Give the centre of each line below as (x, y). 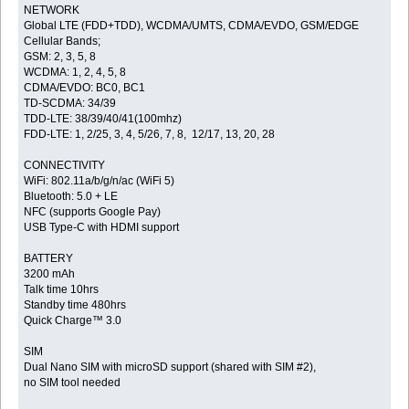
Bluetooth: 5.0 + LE (71, 197)
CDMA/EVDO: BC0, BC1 (85, 88)
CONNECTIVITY (65, 166)
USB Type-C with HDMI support (102, 228)
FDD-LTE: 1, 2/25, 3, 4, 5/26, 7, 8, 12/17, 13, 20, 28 (150, 135)
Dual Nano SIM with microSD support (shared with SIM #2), (170, 367)
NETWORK (52, 10)
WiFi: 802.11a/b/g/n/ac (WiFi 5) (100, 181)
